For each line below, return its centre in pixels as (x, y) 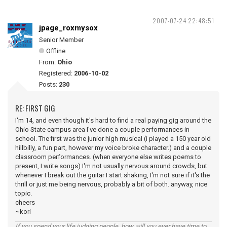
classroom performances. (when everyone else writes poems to (108, 157)
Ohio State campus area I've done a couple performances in (102, 129)
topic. (24, 193)
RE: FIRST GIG (35, 108)
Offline (56, 51)
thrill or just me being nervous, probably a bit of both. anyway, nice (111, 184)
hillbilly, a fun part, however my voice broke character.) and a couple (113, 148)
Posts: (49, 84)
